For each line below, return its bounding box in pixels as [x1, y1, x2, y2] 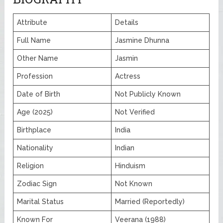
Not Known [115, 179, 153, 188]
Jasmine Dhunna [115, 36, 170, 44]
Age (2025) [17, 108, 53, 116]
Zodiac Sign [17, 179, 57, 188]
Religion [17, 161, 44, 170]
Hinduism [115, 161, 146, 170]
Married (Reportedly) [115, 197, 185, 206]
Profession [17, 72, 53, 80]
